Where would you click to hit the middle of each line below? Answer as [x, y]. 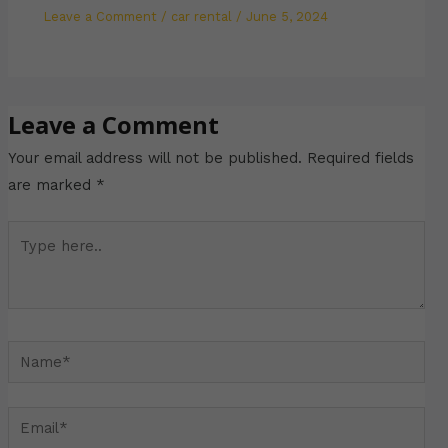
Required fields [360, 157]
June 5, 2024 [287, 16]
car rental [202, 16]
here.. [27, 259]
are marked [51, 184]
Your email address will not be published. [154, 157]
